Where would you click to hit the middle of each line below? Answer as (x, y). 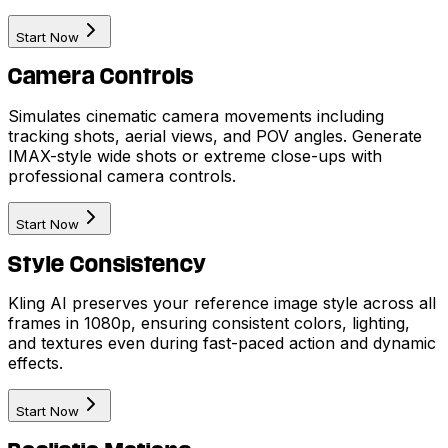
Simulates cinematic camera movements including (196, 116)
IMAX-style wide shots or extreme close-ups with (195, 156)
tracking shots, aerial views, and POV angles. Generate (215, 136)
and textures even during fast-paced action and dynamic (222, 343)
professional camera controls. (122, 176)
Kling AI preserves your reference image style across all (222, 303)
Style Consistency (107, 264)
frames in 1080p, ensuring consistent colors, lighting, (209, 323)
